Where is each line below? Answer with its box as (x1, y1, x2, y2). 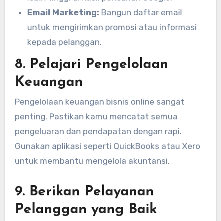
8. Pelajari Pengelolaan (14, 57, 168, 72)
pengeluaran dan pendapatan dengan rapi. (14, 126, 182, 136)
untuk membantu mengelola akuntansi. (14, 155, 170, 166)
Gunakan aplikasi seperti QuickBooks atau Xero (14, 141, 200, 151)
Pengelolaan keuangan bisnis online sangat (14, 96, 184, 107)
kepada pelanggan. (27, 37, 102, 47)
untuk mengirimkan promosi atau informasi (27, 22, 197, 32)
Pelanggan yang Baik (14, 202, 157, 217)
